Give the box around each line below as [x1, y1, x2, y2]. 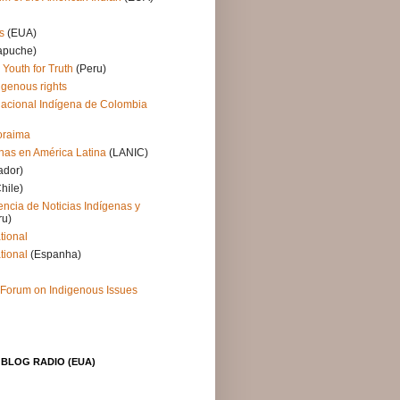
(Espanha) [28, 248, 81, 261]
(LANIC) [106, 146, 148, 159]
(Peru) [73, 62, 106, 75]
